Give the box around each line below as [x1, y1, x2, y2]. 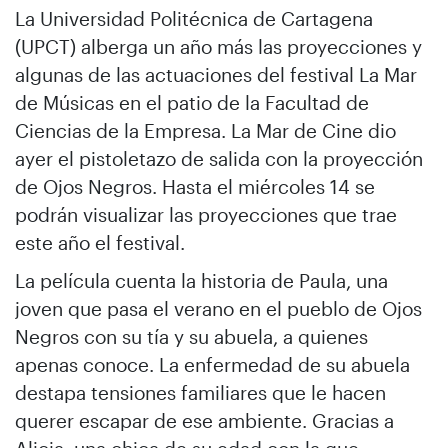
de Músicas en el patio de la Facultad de [15, 91, 369, 114]
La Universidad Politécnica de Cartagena [15, 7, 373, 30]
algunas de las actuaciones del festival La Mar [15, 63, 417, 86]
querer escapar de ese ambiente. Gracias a [15, 409, 394, 432]
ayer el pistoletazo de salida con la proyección [15, 147, 423, 170]
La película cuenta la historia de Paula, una [15, 269, 388, 292]
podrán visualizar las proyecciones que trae [15, 203, 397, 226]
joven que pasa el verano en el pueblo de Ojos [15, 297, 422, 320]
